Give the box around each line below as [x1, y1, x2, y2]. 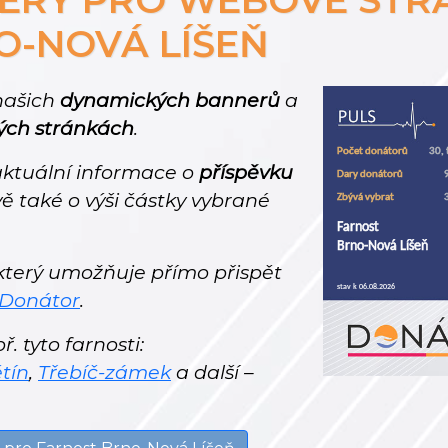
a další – [171, 360, 254, 385]
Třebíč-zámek [38, 360, 171, 385]
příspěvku [199, 160, 293, 185]
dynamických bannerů [60, 88, 280, 113]
